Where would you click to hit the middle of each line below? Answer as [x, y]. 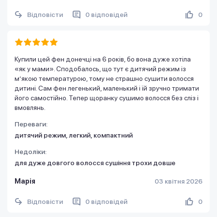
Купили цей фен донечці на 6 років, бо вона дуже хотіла [103, 59]
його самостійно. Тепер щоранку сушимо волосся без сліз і [107, 98]
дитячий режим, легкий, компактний [74, 135]
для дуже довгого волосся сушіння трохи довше [95, 163]
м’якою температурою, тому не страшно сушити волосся [104, 78]
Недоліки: [31, 151]
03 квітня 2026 [178, 181]
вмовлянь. [30, 107]
